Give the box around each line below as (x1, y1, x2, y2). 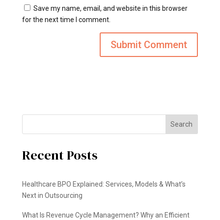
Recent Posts (22, 146, 98, 164)
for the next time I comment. (22, 15, 110, 24)
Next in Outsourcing (22, 191, 82, 199)
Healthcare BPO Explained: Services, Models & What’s (22, 180, 186, 188)
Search (170, 120, 193, 128)
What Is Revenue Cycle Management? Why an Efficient (22, 211, 190, 219)
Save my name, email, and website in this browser (33, 4, 188, 12)
